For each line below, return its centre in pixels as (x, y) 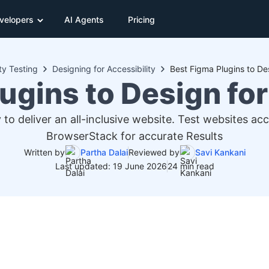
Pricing (141, 19)
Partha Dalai (104, 152)
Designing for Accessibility (104, 69)
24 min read (191, 166)
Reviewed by (154, 152)
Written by (44, 152)
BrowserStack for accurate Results (134, 136)
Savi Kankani (220, 152)
